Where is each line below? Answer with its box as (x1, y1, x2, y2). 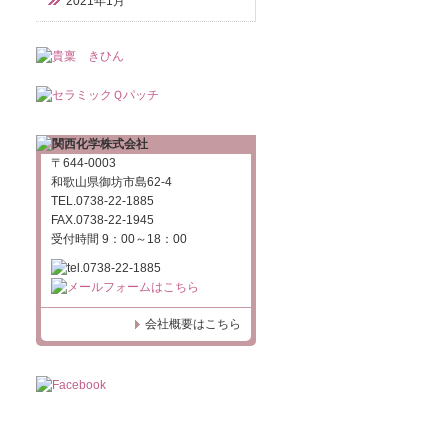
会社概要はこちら (145, 317, 241, 331)
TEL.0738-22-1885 (51, 194, 154, 208)
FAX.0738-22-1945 (51, 213, 154, 227)
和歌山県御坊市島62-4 (51, 175, 172, 189)
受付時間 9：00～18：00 (51, 232, 187, 246)
